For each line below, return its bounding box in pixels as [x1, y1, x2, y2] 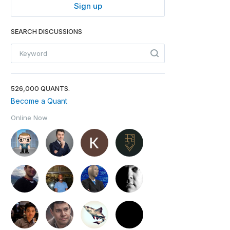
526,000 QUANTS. [11, 84, 70, 92]
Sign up [73, 1, 102, 11]
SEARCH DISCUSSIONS [11, 27, 82, 35]
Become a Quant [11, 97, 67, 105]
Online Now [11, 113, 48, 122]
